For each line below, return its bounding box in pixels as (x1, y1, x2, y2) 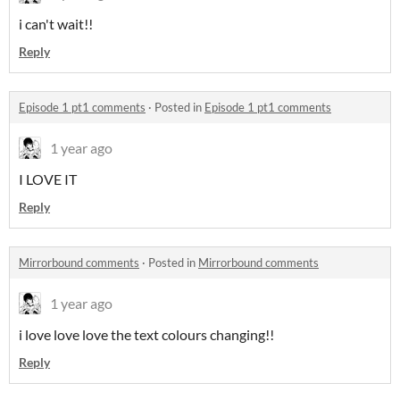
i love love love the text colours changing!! (19, 326, 277, 343)
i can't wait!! (19, 15, 96, 32)
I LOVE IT (19, 171, 79, 187)
